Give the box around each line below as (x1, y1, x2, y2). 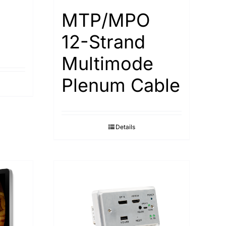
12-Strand (62, 31, 145, 53)
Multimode (62, 52, 153, 75)
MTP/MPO (62, 9, 150, 31)
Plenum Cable (62, 74, 180, 96)
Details (115, 123, 135, 131)
